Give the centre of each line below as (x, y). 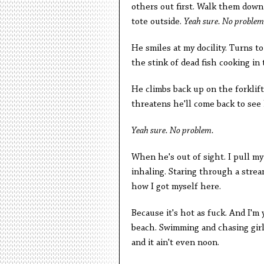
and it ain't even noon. (175, 243)
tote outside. (157, 22)
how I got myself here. (176, 187)
